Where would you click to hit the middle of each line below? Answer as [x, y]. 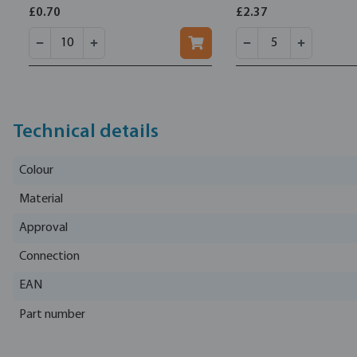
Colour [36, 170]
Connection [49, 257]
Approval [43, 228]
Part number [52, 314]
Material [41, 199]
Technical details [86, 132]
